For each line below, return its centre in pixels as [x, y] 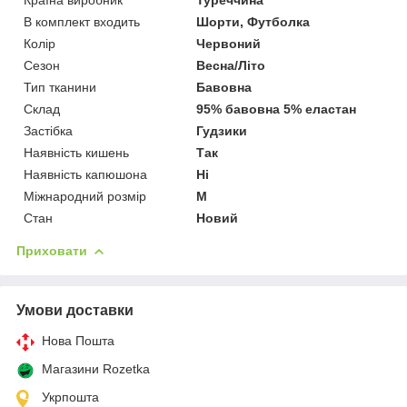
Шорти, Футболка [253, 21]
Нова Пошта [78, 340]
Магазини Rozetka [96, 368]
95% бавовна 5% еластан [277, 109]
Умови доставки [75, 310]
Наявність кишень [76, 152]
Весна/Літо [231, 65]
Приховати [52, 250]
